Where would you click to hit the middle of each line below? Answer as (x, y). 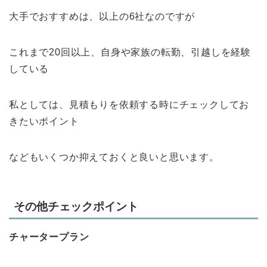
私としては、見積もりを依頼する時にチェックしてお (129, 105)
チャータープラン (49, 237)
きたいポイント (44, 122)
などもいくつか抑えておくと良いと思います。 (114, 157)
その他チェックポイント (76, 206)
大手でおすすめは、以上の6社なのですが (102, 17)
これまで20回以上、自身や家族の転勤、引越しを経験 (130, 52)
